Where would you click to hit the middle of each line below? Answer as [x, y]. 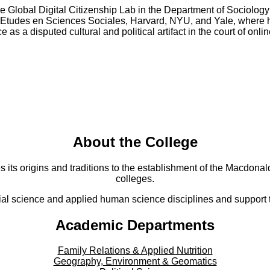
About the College [135, 142]
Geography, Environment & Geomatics [135, 262]
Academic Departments [135, 225]
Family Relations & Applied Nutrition [135, 251]
